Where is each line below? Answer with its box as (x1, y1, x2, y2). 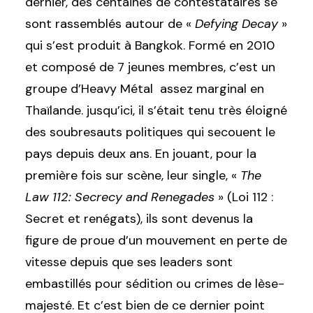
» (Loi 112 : (214, 189, 273, 205)
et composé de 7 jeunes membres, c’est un (25, 59, 275, 75)
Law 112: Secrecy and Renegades (25, 189, 214, 205)
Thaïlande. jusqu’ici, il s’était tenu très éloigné (25, 102, 287, 119)
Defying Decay (191, 15, 278, 32)
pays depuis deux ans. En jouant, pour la (25, 145, 256, 162)
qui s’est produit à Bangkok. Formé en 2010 (25, 37, 275, 54)
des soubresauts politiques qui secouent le (25, 124, 275, 140)
